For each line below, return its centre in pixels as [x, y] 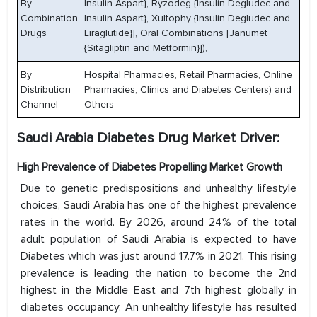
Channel [39, 105]
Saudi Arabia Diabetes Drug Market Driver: [148, 138]
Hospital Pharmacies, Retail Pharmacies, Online [188, 75]
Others [99, 105]
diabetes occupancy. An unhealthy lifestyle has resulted [158, 307]
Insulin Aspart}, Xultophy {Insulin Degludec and [187, 18]
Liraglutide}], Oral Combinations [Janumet [176, 33]
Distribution [46, 90]
